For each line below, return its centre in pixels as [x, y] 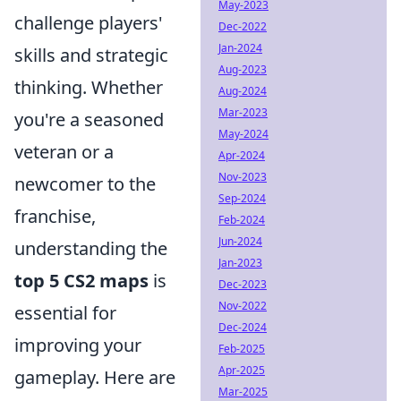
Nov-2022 [243, 306]
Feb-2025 [242, 349]
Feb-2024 [242, 220]
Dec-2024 [243, 327]
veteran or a [64, 152]
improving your [78, 345]
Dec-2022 [243, 26]
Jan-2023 [240, 263]
